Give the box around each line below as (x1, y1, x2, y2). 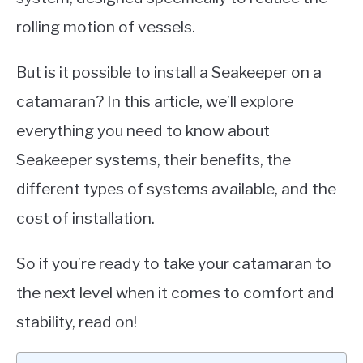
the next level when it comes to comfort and (16, 283, 335, 302)
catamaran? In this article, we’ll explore (16, 92, 293, 111)
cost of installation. (16, 208, 155, 228)
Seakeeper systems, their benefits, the (16, 150, 291, 169)
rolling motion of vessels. (16, 17, 195, 36)
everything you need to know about (16, 121, 270, 140)
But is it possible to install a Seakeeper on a (16, 62, 322, 82)
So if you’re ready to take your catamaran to (16, 254, 331, 273)
